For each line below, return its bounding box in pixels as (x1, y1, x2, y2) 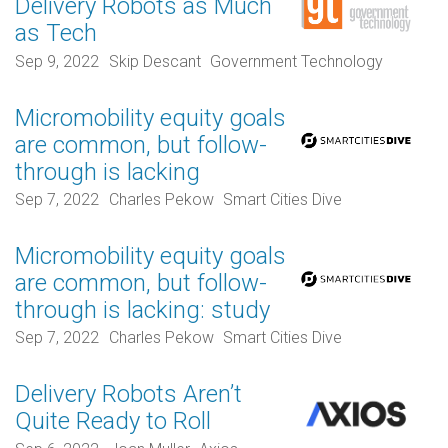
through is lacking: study (15, 295, 270, 324)
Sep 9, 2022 (15, 51, 99, 71)
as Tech (15, 19, 97, 48)
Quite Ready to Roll (15, 407, 211, 436)
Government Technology (210, 51, 384, 71)
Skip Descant (108, 51, 201, 71)
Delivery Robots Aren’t (15, 380, 242, 409)
